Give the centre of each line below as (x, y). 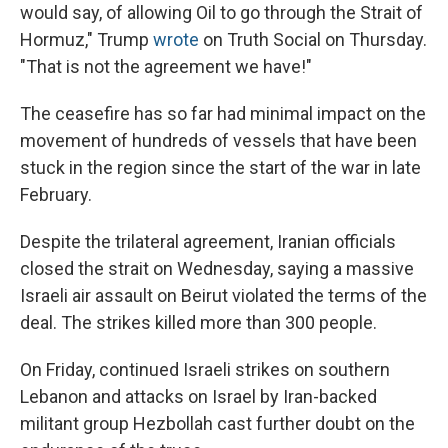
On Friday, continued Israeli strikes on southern (205, 370)
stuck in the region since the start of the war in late (220, 168)
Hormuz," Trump (86, 40)
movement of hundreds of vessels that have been (218, 141)
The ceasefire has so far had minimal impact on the (223, 114)
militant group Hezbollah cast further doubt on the (217, 424)
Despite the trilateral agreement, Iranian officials (208, 242)
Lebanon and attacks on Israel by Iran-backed (198, 397)
